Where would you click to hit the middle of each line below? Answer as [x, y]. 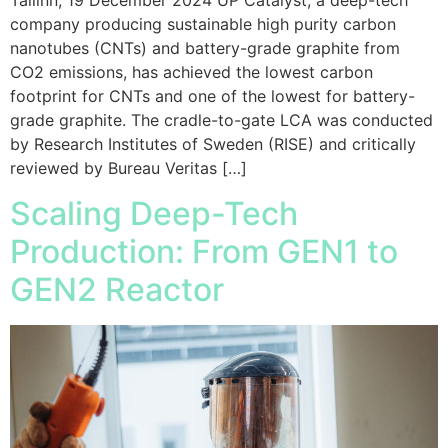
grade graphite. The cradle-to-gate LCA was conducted [221, 120]
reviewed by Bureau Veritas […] [128, 168]
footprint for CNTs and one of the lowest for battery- [212, 96]
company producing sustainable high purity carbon [203, 24]
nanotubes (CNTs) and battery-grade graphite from [205, 48]
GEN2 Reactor [121, 289]
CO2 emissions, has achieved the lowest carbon [191, 72]
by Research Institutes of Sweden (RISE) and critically [213, 144]
